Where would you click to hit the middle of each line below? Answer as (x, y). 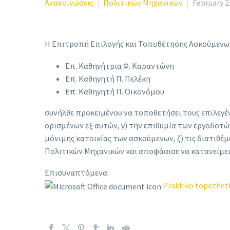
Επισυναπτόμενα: (77, 173)
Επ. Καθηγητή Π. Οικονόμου (115, 91)
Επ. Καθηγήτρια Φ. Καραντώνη (120, 65)
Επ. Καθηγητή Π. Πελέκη (108, 78)
